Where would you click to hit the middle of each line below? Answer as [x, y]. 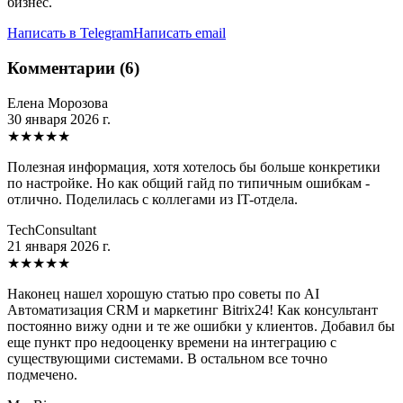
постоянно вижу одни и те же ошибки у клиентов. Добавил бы [201, 326]
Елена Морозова [58, 103]
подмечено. [42, 374]
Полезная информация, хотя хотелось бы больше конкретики [194, 166]
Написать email [179, 33]
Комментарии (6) [73, 67]
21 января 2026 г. [59, 246]
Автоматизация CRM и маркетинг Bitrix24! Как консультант [193, 309]
